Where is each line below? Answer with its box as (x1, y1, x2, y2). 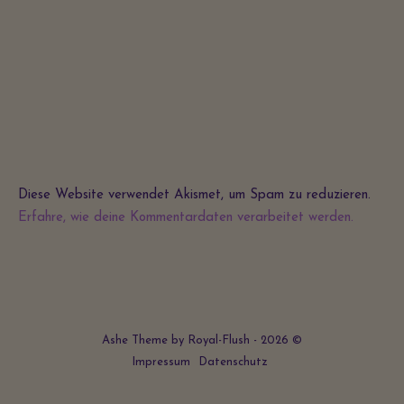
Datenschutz (198, 355, 268, 368)
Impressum (132, 355, 190, 368)
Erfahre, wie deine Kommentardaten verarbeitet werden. (18, 210, 353, 225)
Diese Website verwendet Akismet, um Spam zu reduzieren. (18, 188, 371, 202)
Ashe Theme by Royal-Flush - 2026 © (102, 334, 302, 346)
